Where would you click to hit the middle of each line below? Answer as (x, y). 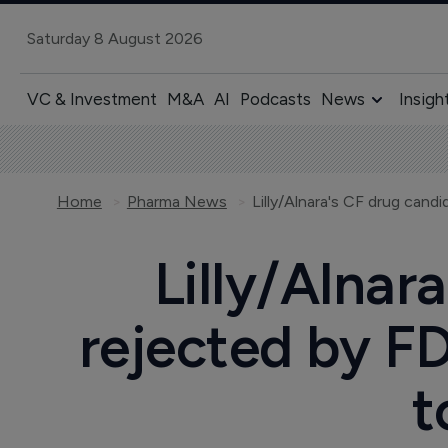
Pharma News (176, 201)
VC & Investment (91, 99)
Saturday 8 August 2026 (114, 38)
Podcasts (275, 99)
